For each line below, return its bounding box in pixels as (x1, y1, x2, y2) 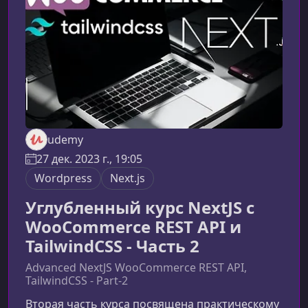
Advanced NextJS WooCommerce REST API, (25, 260, 247, 276)
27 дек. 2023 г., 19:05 (36, 151, 142, 167)
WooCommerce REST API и (25, 215, 241, 239)
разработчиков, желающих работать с (25, 5, 234, 21)
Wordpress (34, 170, 92, 186)
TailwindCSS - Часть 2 (25, 234, 199, 258)
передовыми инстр (25, 21, 129, 37)
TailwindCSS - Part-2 (25, 273, 128, 289)
